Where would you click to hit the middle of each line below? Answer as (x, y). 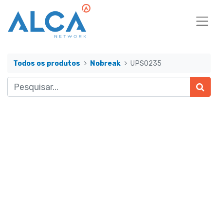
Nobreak (106, 63)
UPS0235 (146, 63)
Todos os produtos (47, 63)
